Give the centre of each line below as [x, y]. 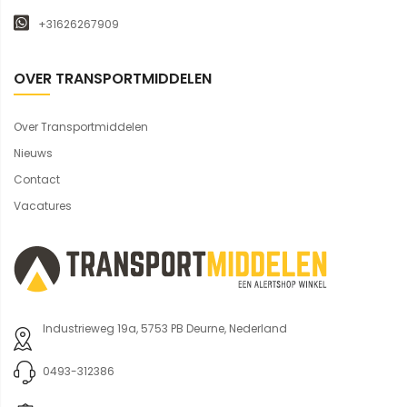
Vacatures [43, 206]
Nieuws [33, 154]
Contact [37, 180]
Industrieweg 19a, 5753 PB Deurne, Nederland [165, 329]
